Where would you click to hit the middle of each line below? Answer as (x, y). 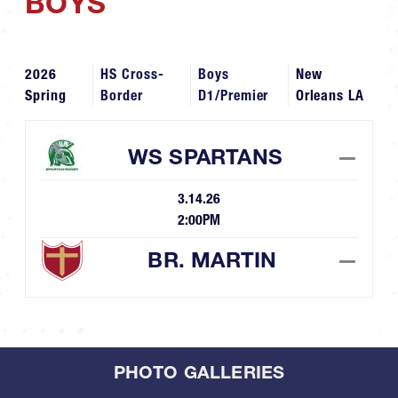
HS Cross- (132, 74)
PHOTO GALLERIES (199, 372)
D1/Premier (233, 95)
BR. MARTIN (212, 260)
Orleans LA (330, 95)
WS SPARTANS (205, 157)
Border (122, 95)
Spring (46, 95)
